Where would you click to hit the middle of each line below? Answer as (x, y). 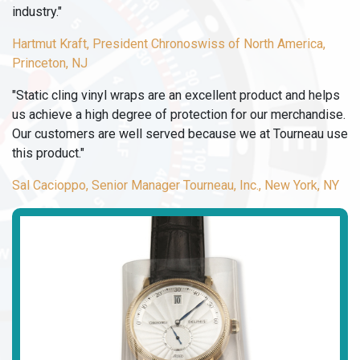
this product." (48, 153)
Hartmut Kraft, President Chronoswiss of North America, (169, 43)
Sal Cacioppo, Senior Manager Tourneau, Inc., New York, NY (176, 185)
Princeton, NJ (50, 63)
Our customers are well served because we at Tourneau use (180, 133)
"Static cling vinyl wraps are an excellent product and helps (176, 95)
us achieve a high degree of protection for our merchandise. (179, 114)
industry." (37, 11)
